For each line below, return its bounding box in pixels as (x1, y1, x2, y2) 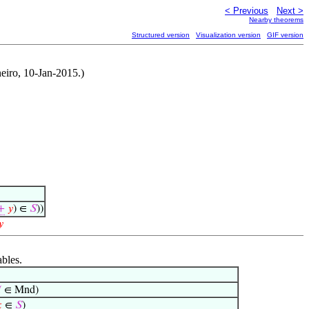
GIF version (267, 31, 303, 39)
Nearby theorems (249, 16, 303, 23)
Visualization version (196, 31, 261, 39)
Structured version (132, 31, 190, 39)
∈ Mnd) (1, 285, 39, 296)
